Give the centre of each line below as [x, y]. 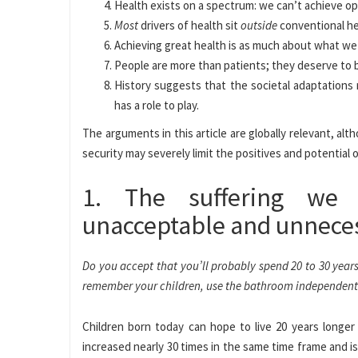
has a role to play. [157, 105]
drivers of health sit [189, 25]
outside [259, 25]
